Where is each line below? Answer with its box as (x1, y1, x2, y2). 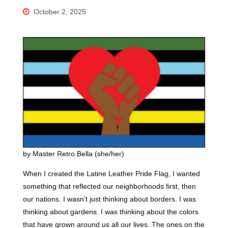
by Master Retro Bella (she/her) (22, 149, 124, 158)
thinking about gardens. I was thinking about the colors (22, 208, 198, 216)
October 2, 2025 (34, 7, 87, 16)
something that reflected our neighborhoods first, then (22, 182, 196, 191)
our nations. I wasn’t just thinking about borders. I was (22, 195, 196, 204)
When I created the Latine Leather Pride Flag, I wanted (22, 169, 200, 178)
